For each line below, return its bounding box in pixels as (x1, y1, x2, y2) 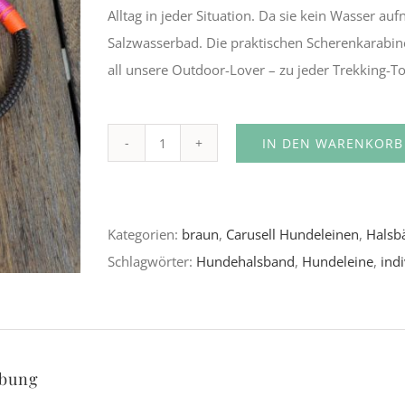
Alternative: (108, 146, 178, 165)
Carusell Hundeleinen (226, 225, 359, 243)
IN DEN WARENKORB (262, 134, 403, 152)
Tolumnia (161, 146, 221, 165)
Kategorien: (108, 225, 182, 243)
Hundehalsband (196, 252, 295, 270)
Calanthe (161, 200, 216, 219)
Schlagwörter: (108, 252, 196, 270)
